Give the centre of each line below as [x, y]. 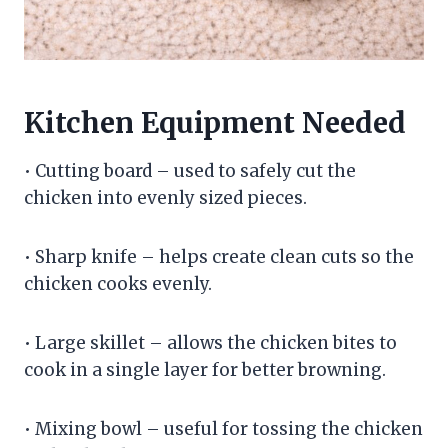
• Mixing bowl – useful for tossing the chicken [223, 428]
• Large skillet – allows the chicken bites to [210, 342]
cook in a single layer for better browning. [205, 369]
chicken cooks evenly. [118, 283]
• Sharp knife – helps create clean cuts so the [219, 256]
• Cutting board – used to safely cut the [190, 170]
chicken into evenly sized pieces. [165, 197]
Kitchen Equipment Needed [215, 122]
